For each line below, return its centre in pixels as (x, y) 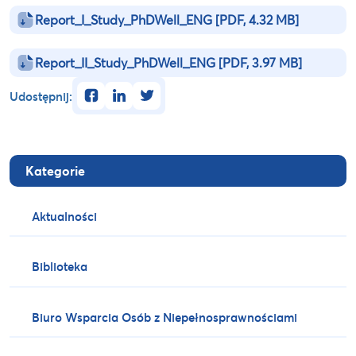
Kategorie (55, 170)
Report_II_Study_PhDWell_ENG (127, 63)
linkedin (127, 91)
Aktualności (65, 217)
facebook (103, 91)
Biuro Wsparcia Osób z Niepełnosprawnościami (165, 317)
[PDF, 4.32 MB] (257, 20)
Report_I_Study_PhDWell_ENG (125, 20)
